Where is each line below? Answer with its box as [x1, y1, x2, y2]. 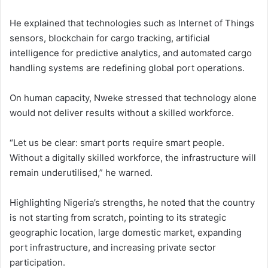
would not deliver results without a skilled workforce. [10, 107, 234, 119]
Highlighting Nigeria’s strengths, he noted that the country [10, 197, 255, 209]
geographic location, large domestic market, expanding [10, 227, 242, 239]
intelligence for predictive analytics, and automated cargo [10, 47, 252, 59]
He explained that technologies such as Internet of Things [10, 17, 254, 29]
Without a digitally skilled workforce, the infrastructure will [10, 152, 256, 164]
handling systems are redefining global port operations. [10, 62, 245, 74]
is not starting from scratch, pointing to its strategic [10, 212, 226, 224]
